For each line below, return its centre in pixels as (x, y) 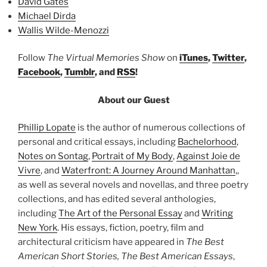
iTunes (194, 58)
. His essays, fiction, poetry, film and (131, 228)
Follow (32, 58)
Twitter (228, 58)
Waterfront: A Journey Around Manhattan (148, 171)
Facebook (39, 72)
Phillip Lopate (47, 128)
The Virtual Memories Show (106, 58)
